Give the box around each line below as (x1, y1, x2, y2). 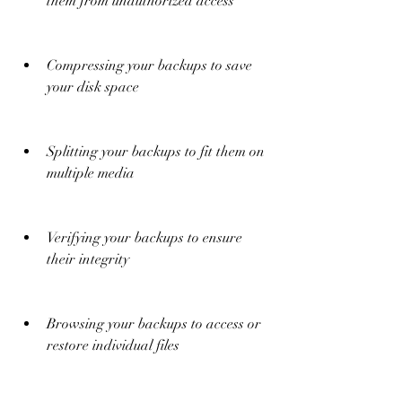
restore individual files (47, 336, 179, 354)
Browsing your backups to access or (47, 315, 261, 333)
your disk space (47, 78, 139, 96)
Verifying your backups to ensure (47, 229, 242, 247)
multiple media (47, 164, 135, 182)
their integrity (47, 250, 129, 268)
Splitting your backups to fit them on (47, 143, 265, 161)
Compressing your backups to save (47, 57, 252, 74)
